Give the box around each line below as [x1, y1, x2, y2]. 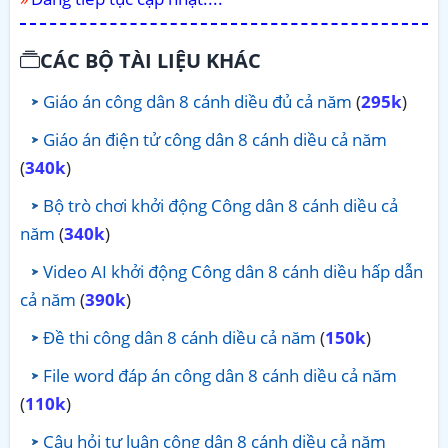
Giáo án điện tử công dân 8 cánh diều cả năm [43, 127, 387, 151]
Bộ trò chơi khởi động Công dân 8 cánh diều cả [43, 193, 398, 217]
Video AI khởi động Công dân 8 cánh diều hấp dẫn [43, 259, 423, 283]
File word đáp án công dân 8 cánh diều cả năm [43, 363, 397, 387]
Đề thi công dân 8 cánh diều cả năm [43, 325, 316, 349]
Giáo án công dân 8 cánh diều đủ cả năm [43, 89, 352, 113]
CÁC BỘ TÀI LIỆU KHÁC [40, 46, 261, 74]
